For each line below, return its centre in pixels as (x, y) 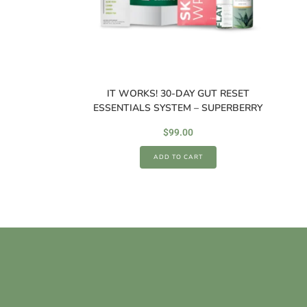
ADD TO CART (178, 157)
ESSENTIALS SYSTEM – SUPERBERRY (178, 108)
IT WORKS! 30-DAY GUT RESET (178, 93)
